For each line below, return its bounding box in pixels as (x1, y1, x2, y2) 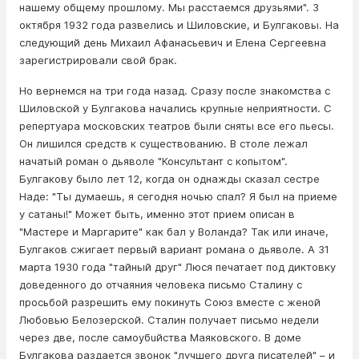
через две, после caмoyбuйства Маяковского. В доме (19, 331, 301, 345)
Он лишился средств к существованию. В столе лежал (19, 137, 308, 151)
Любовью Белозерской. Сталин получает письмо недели (19, 313, 319, 327)
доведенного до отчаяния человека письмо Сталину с (19, 278, 302, 292)
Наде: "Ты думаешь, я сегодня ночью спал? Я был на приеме (19, 190, 337, 204)
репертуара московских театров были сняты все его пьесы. (19, 119, 334, 133)
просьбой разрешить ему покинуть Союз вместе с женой (19, 296, 321, 309)
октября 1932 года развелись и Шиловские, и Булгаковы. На (19, 18, 339, 32)
